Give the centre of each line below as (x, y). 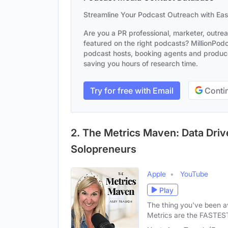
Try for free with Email (132, 90)
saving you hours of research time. (141, 63)
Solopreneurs (104, 149)
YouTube (194, 174)
